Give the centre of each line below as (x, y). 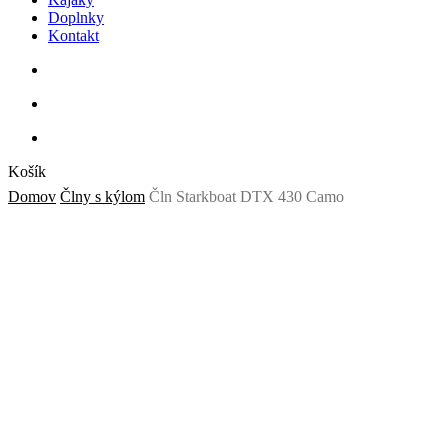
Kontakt (73, 35)
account (71, 102)
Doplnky (76, 17)
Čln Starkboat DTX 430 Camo (246, 196)
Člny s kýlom (102, 196)
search (67, 68)
